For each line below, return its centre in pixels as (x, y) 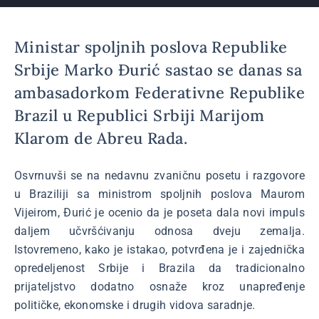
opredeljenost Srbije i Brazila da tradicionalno (159, 268)
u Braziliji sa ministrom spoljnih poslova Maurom (159, 194)
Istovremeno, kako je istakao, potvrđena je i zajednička (159, 250)
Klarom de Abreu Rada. (101, 138)
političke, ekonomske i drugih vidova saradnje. (135, 305)
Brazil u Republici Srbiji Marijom (140, 115)
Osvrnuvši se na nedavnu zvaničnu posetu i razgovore (159, 176)
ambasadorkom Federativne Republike (159, 93)
